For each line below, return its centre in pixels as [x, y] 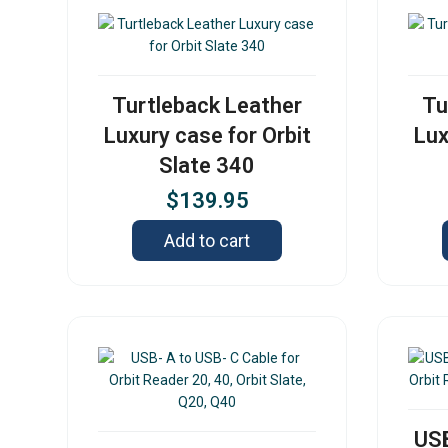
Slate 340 [207, 166]
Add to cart [207, 241]
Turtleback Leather [207, 106]
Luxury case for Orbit [207, 136]
